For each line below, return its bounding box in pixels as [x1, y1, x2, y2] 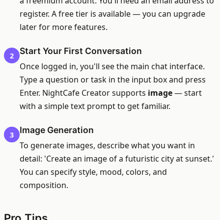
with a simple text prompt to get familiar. [20, 101, 170, 111]
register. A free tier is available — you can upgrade [20, 8, 205, 19]
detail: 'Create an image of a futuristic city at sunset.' [20, 153, 214, 164]
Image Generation [20, 125, 94, 135]
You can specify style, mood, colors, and [20, 166, 167, 177]
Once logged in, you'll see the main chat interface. [20, 61, 205, 72]
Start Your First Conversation [20, 46, 142, 56]
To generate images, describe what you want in [20, 140, 195, 151]
